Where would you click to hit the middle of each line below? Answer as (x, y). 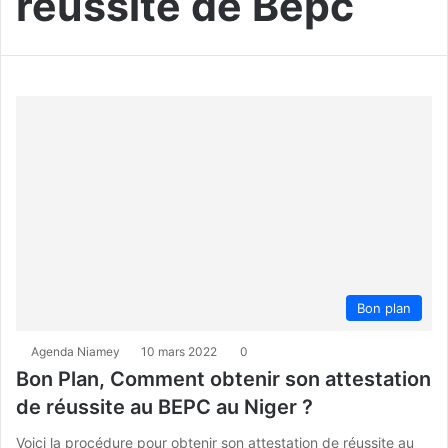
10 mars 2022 (179, 352)
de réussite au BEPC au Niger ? (164, 407)
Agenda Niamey (75, 352)
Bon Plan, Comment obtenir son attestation (223, 379)
